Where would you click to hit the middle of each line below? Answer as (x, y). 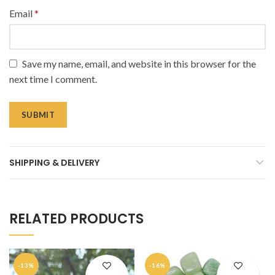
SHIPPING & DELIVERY (54, 163)
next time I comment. (53, 79)
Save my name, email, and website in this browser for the (139, 64)
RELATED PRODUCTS (76, 219)
